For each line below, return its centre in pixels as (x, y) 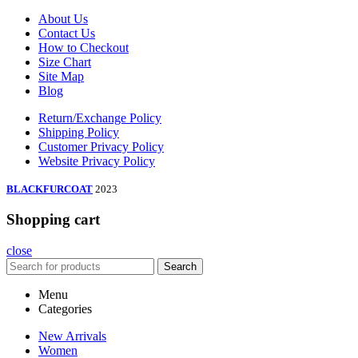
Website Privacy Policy (97, 161)
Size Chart (65, 62)
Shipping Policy (79, 133)
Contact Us (67, 34)
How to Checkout (84, 48)
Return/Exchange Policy (100, 118)
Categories (65, 308)
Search (180, 266)
